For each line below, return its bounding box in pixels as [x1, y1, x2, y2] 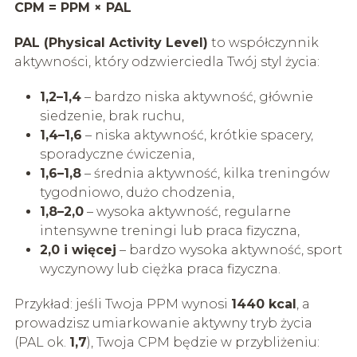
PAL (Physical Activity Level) [14, 34, 208, 50]
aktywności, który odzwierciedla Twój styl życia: [14, 53, 320, 69]
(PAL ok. [14, 334, 69, 350]
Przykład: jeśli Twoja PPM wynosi [14, 296, 231, 312]
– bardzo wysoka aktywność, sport [116, 241, 343, 257]
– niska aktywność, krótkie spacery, [81, 127, 313, 143]
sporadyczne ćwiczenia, [39, 146, 194, 162]
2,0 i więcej [39, 241, 116, 257]
